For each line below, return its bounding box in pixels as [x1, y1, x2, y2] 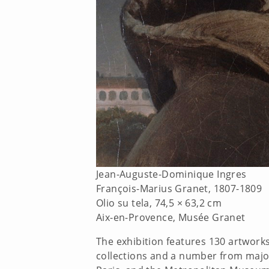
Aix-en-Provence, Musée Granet [96, 210, 246, 224]
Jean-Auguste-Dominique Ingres [96, 167, 247, 181]
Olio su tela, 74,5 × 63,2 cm [96, 196, 222, 210]
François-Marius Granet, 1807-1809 [96, 181, 262, 195]
